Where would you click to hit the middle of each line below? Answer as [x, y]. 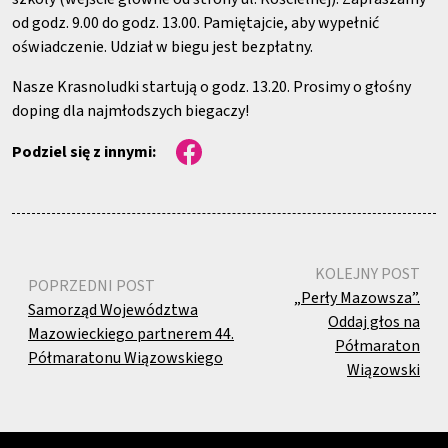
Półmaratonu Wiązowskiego [125, 358]
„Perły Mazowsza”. [357, 298]
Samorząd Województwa [113, 310]
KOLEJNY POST [367, 274]
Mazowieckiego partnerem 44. [131, 334]
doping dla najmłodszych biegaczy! [130, 111]
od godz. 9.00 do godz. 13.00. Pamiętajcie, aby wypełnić [195, 23]
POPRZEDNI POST [91, 286]
